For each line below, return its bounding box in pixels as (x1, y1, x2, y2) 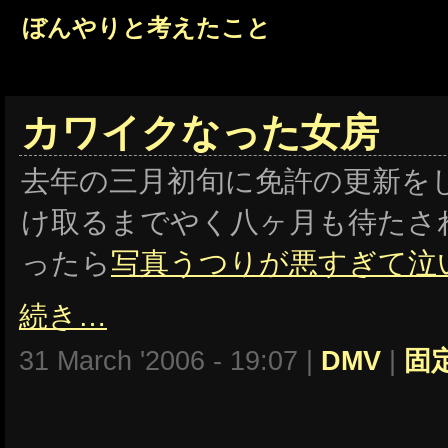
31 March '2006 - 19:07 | (19, 346, 321, 376)
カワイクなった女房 (21, 111, 379, 154)
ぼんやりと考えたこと (22, 14, 271, 41)
